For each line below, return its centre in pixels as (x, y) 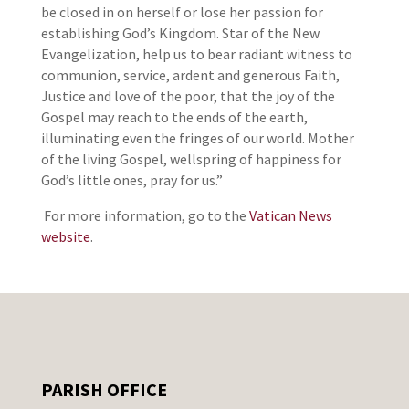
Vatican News (290, 216)
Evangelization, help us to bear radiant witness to (196, 54)
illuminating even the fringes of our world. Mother (197, 138)
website (65, 237)
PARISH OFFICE (104, 390)
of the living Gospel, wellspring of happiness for (191, 159)
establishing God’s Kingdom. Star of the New (180, 33)
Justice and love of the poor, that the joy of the (188, 96)
